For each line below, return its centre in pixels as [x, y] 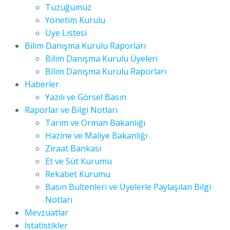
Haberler [42, 84]
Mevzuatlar [46, 213]
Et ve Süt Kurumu [79, 161]
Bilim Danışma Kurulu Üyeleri [101, 59]
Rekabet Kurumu [78, 174]
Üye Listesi [66, 33]
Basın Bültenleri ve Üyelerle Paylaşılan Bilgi [128, 187]
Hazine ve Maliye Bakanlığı [96, 136]
